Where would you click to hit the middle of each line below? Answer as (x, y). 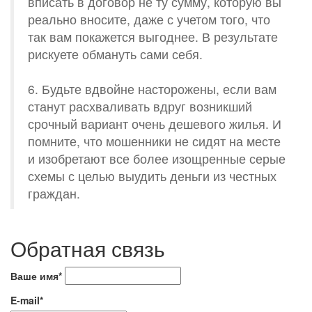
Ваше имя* (36, 276)
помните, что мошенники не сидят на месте (154, 141)
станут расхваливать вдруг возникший (140, 106)
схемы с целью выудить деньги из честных (152, 176)
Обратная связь (88, 248)
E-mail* (27, 300)
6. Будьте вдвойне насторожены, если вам (152, 89)
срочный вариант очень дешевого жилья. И (155, 124)
